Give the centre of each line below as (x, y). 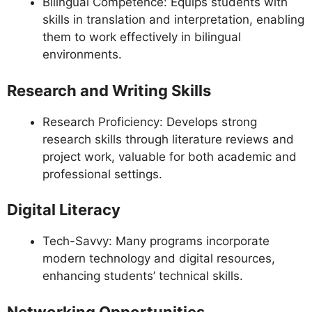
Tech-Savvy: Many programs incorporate (156, 241)
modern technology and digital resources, (159, 259)
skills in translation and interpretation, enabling (173, 20)
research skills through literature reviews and (168, 139)
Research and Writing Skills (109, 90)
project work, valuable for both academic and (170, 156)
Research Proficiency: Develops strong (150, 122)
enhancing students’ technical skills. (143, 276)
